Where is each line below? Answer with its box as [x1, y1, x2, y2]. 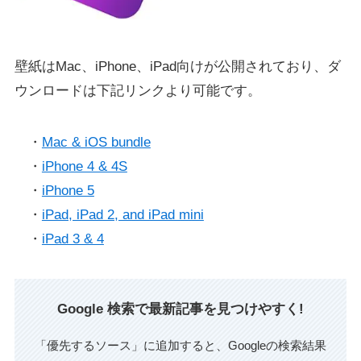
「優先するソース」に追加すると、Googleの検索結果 [35, 338, 326, 352]
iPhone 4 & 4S [41, 159, 127, 175]
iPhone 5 [41, 183, 94, 199]
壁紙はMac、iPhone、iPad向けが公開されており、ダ [14, 59, 341, 75]
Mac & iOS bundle [41, 135, 151, 151]
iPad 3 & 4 [41, 231, 104, 247]
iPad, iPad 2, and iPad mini [41, 207, 204, 223]
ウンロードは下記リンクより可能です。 [14, 83, 261, 99]
